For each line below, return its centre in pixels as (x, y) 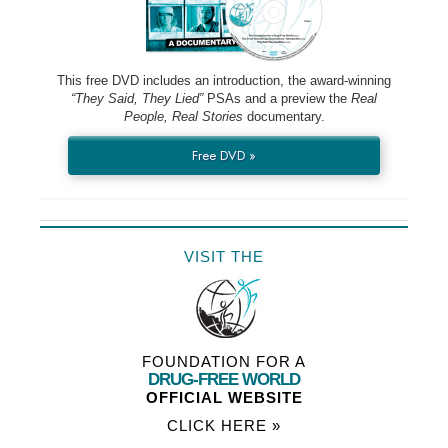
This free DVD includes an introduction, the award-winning (224, 80)
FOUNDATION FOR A (224, 361)
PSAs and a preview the (277, 98)
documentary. (283, 116)
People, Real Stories (183, 116)
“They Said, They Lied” (137, 98)
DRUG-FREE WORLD (224, 379)
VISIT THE (224, 256)
